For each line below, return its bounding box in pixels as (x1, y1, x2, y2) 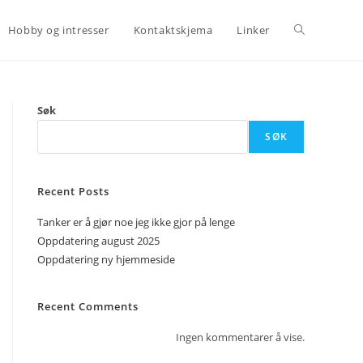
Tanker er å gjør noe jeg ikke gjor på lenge (37, 215, 235, 229)
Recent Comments (37, 299, 139, 314)
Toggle (294, 22, 330, 37)
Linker (237, 23, 270, 37)
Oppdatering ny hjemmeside (37, 252, 175, 267)
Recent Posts (37, 184, 109, 199)
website (294, 82, 336, 97)
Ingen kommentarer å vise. (176, 330, 305, 344)
